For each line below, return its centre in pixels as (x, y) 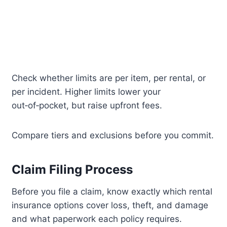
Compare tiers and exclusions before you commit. (113, 136)
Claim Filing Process (72, 170)
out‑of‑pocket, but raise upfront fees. (87, 106)
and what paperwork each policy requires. (97, 219)
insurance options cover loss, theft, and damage (110, 205)
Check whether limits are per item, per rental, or (109, 78)
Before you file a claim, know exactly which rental (112, 192)
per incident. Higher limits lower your (86, 92)
